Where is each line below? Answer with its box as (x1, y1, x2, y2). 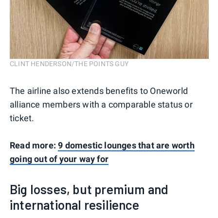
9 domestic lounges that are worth (58, 140, 195, 150)
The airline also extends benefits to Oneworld (10, 85, 188, 96)
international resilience (10, 197, 139, 212)
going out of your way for (10, 153, 109, 164)
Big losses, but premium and (10, 181, 169, 197)
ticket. (10, 112, 35, 123)
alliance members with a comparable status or (10, 99, 193, 109)
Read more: (10, 140, 58, 150)
